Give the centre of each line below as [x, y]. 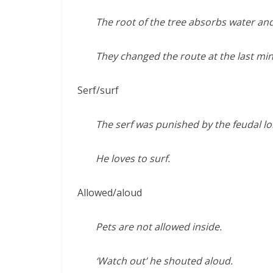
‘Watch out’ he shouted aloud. [164, 261]
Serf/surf [98, 90]
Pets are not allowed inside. [159, 227]
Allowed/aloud [110, 193]
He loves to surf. [133, 158]
